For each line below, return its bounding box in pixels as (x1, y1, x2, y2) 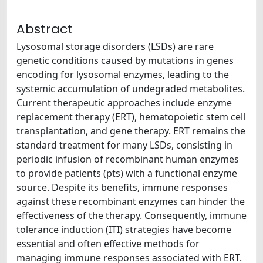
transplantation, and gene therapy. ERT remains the (16, 124, 245, 137)
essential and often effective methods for (16, 237, 200, 250)
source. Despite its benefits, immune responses (16, 181, 228, 194)
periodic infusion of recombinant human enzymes (16, 153, 239, 166)
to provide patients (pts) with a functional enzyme (16, 167, 237, 180)
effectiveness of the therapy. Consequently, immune (16, 209, 247, 222)
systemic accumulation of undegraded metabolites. (16, 82, 245, 95)
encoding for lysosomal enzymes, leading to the (16, 68, 229, 81)
